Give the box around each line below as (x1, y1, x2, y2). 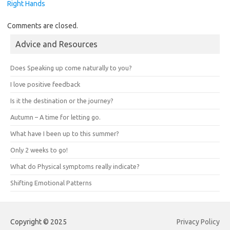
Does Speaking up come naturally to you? (10, 64, 132, 71)
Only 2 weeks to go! (10, 146, 68, 154)
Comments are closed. (7, 21, 78, 30)
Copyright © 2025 (10, 217, 67, 226)
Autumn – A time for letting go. (10, 113, 101, 121)
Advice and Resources (15, 39, 98, 49)
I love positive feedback (10, 80, 80, 88)
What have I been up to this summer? (10, 129, 119, 137)
